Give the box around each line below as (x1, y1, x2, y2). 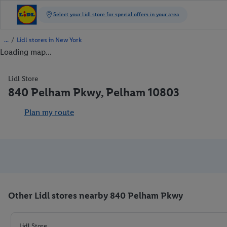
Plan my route (24, 107, 74, 117)
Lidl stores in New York (17, 36, 82, 44)
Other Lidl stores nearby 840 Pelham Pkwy (8, 190, 183, 201)
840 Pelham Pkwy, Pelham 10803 (8, 85, 179, 99)
